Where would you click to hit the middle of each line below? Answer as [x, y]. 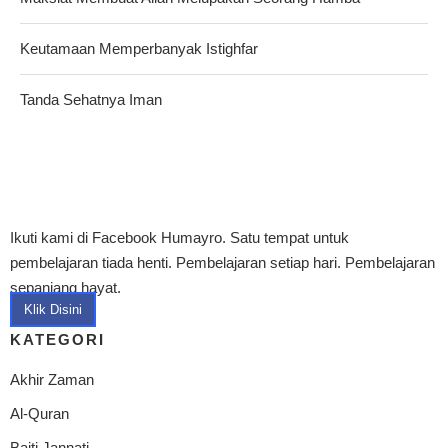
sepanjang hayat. [65, 287]
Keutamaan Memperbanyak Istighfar [139, 48]
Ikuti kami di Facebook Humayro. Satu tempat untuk [179, 237]
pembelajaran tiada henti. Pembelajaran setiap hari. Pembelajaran [222, 262]
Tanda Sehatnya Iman [91, 99]
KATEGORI [57, 339]
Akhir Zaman [52, 379]
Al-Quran [39, 413]
